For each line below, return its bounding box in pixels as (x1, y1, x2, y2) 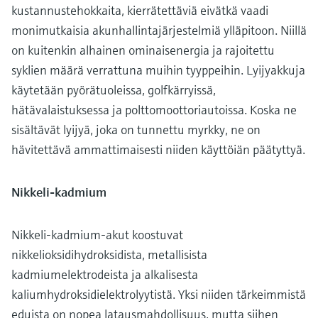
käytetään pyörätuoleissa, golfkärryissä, (11, 81, 216, 98)
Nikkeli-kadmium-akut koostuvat (11, 226, 183, 243)
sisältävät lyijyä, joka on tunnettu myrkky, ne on (11, 121, 261, 138)
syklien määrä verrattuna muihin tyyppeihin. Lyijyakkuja (11, 61, 305, 78)
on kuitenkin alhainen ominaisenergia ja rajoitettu (11, 41, 275, 58)
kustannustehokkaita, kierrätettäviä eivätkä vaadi (11, 1, 268, 18)
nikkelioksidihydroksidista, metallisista (11, 246, 207, 263)
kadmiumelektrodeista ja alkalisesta (11, 265, 198, 283)
